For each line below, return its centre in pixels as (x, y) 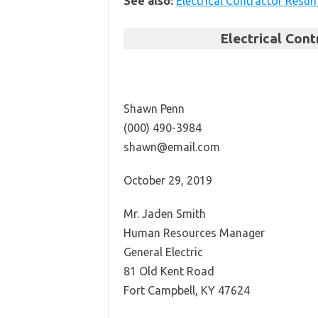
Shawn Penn (154, 109)
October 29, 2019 (168, 180)
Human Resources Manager (194, 233)
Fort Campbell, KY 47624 (186, 290)
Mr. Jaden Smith (164, 214)
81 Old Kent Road (169, 271)
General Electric (163, 252)
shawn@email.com (171, 147)
